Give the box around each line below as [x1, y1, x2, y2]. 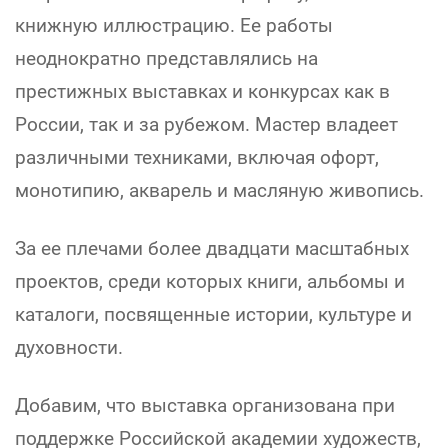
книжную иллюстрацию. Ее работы [15, 13, 333, 37]
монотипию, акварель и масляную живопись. [15, 178, 424, 202]
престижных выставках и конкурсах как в [15, 79, 390, 103]
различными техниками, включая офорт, [15, 145, 379, 169]
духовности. [15, 335, 123, 359]
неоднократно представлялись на [15, 46, 318, 70]
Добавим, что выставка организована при [15, 393, 395, 417]
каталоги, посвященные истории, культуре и [15, 302, 412, 326]
